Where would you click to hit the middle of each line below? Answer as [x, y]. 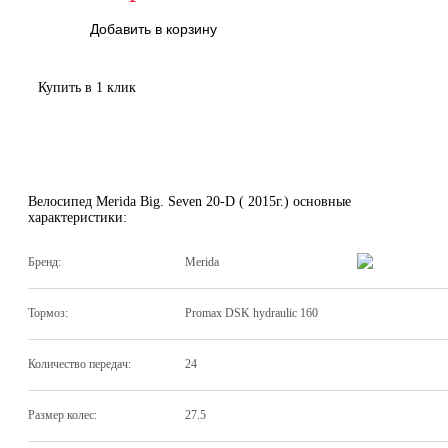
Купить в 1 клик [87, 87]
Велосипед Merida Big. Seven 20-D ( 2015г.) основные [189, 201]
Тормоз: [48, 313]
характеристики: [77, 217]
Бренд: [44, 262]
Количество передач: [79, 364]
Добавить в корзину [153, 28]
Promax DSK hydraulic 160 [251, 313]
